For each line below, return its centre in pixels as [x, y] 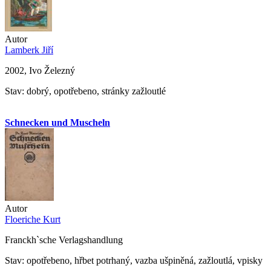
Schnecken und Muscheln [57, 122]
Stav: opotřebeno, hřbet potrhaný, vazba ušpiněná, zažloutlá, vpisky [134, 260]
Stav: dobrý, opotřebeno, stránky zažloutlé [85, 91]
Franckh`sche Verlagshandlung [64, 240]
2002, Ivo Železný [40, 70]
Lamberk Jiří [29, 50]
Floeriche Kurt [33, 219]
